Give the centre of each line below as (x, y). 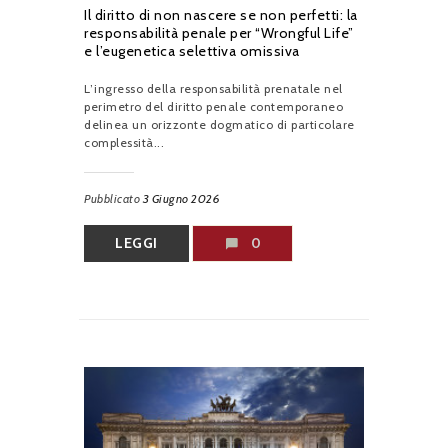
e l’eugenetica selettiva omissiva (192, 50)
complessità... (124, 142)
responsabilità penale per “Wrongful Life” (219, 32)
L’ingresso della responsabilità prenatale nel (213, 88)
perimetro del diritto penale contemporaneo (213, 106)
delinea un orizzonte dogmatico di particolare (219, 124)
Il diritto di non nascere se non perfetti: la (221, 14)
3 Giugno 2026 (181, 198)
